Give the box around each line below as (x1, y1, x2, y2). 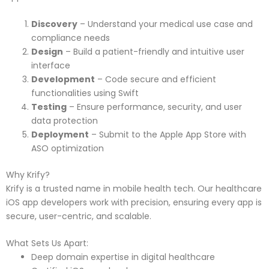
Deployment (31, 128, 89, 141)
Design (31, 45, 63, 58)
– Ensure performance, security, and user (67, 100, 242, 113)
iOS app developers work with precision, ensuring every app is (6, 196, 262, 208)
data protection (31, 114, 98, 127)
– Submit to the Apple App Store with (89, 128, 246, 141)
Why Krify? (6, 168, 50, 181)
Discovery (31, 17, 77, 30)
